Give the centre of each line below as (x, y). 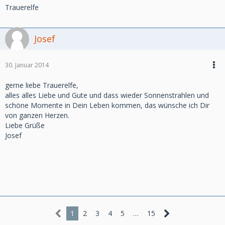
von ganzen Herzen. (37, 115)
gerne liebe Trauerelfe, (42, 85)
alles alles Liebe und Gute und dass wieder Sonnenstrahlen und (107, 95)
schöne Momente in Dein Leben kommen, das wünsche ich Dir (107, 105)
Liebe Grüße (25, 125)
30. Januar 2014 (27, 65)
